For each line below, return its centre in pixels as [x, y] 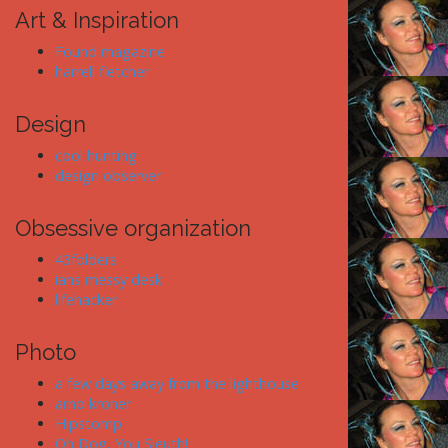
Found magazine [110, 51]
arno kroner [93, 403]
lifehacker [86, 299]
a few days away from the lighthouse [177, 383]
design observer [108, 175]
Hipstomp [88, 423]
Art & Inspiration [97, 19]
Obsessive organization [133, 227]
